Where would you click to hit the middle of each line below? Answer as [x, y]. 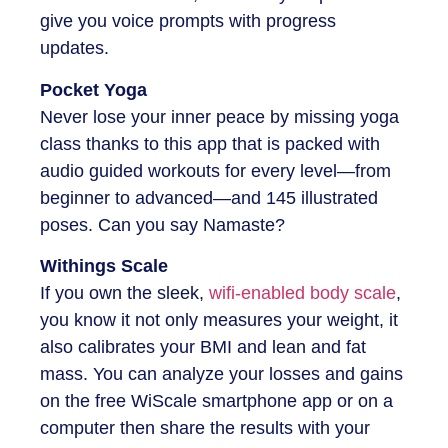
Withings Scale [104, 266]
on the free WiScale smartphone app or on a [216, 401]
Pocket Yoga [93, 89]
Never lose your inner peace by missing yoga [219, 116]
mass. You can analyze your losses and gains [221, 374]
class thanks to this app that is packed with [210, 143]
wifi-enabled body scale [302, 293]
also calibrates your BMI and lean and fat [203, 347]
